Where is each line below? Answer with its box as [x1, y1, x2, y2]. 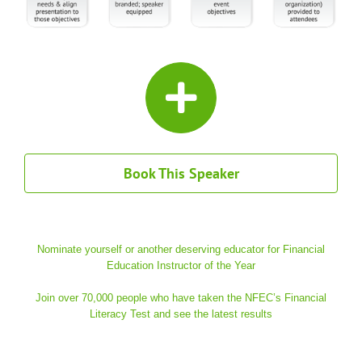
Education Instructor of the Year [107, 259, 255, 272]
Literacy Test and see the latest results [90, 308, 272, 321]
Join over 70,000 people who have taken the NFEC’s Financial [36, 292, 326, 305]
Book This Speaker [123, 164, 239, 183]
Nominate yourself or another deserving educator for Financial [37, 243, 325, 256]
